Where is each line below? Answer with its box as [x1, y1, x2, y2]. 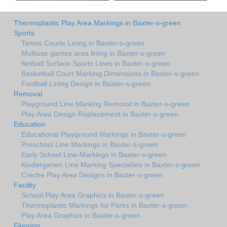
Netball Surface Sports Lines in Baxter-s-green [21, 59, 170, 68]
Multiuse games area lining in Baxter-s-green [21, 49, 165, 58]
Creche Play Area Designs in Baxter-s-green [21, 171, 163, 179]
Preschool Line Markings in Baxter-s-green [21, 140, 158, 149]
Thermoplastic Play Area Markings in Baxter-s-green [14, 19, 181, 27]
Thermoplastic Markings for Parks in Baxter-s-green [21, 201, 187, 210]
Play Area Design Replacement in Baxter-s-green [21, 110, 178, 119]
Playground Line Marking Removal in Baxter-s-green [21, 100, 190, 108]
